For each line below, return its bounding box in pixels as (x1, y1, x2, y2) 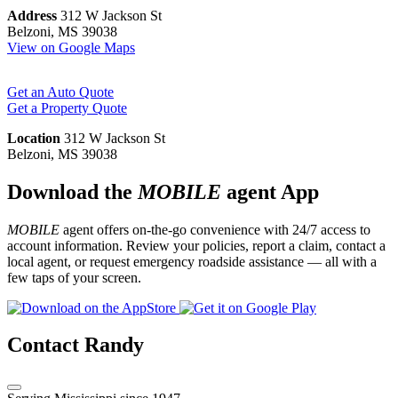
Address (7, 7, 57, 23)
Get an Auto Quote (7, 84, 114, 99)
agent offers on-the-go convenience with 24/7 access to (60, 221, 370, 237)
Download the (7, 179, 138, 203)
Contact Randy (7, 333, 144, 357)
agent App (221, 179, 319, 203)
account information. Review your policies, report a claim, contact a (7, 237, 386, 253)
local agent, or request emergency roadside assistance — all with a (7, 253, 377, 269)
